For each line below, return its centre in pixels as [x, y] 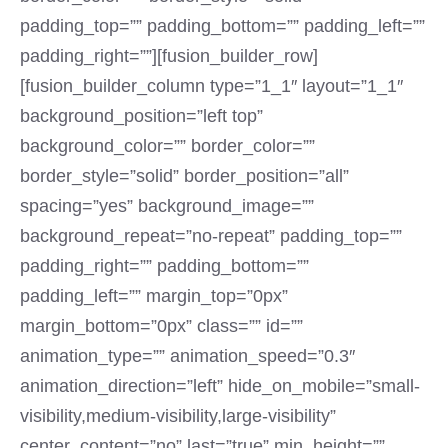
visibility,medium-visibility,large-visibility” [178, 416]
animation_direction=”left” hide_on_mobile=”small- [220, 386]
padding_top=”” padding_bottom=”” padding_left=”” [222, 26]
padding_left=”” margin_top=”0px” [154, 296]
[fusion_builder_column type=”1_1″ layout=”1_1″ [211, 86]
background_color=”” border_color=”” [167, 146]
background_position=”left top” [141, 116]
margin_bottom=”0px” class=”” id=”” [161, 326]
